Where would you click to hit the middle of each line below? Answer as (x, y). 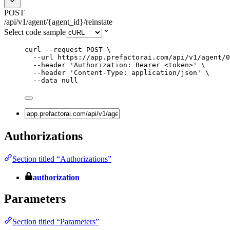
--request (64, 49)
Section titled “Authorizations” (62, 159)
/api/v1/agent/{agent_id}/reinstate (58, 22)
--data (45, 80)
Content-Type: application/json (136, 72)
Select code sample (35, 32)
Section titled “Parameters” (56, 222)
